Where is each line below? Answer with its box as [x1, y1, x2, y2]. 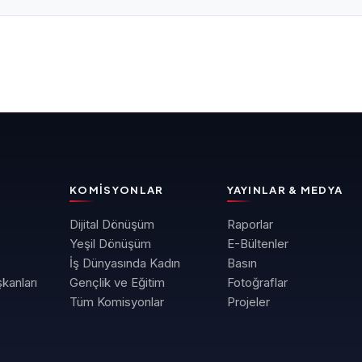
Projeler [226, 294, 270, 310]
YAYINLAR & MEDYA [226, 183, 343, 197]
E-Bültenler [226, 236, 288, 252]
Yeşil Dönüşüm [69, 236, 152, 252]
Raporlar [226, 217, 273, 233]
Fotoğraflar [226, 275, 288, 291]
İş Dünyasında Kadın [69, 255, 181, 271]
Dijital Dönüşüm [69, 217, 155, 233]
